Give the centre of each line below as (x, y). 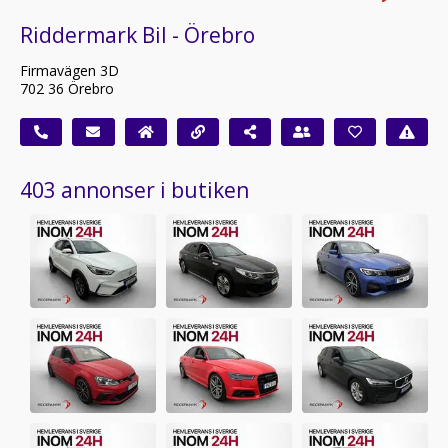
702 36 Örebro (67, 88)
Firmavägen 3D (69, 70)
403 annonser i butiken (134, 189)
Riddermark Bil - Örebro (137, 34)
